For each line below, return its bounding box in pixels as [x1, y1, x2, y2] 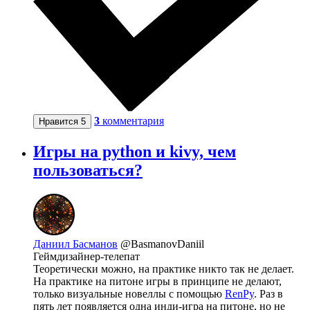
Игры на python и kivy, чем [33, 143, 236, 161]
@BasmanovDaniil [120, 238, 204, 250]
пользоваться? [33, 161, 143, 180]
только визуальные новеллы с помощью [33, 288, 225, 300]
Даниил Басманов [33, 238, 118, 250]
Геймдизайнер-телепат [33, 250, 140, 263]
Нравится [39, 116, 81, 127]
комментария [102, 115, 164, 127]
